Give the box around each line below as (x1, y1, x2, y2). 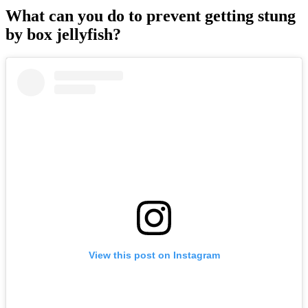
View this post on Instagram (88, 249, 220, 261)
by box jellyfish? (5, 25, 121, 44)
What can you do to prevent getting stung (5, 7, 296, 25)
